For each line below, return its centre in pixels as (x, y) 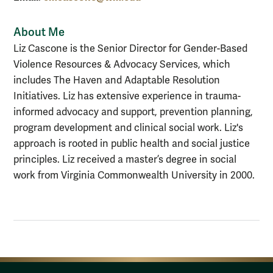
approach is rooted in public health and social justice (132, 144)
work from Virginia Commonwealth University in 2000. (134, 176)
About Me (39, 32)
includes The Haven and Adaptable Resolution (117, 81)
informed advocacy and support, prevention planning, (133, 112)
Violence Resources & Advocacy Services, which (122, 65)
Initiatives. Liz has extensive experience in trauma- (127, 97)
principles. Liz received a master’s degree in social (125, 160)
